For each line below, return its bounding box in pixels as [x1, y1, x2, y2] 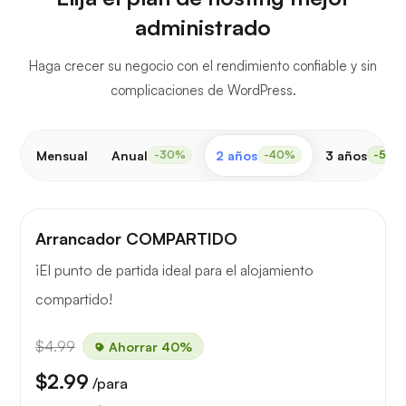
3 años [325, 147, 367, 163]
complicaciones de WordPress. [110, 81, 296, 99]
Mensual [36, 147, 88, 163]
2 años [216, 147, 257, 163]
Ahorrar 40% [105, 338, 192, 354]
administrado [135, 13, 271, 41]
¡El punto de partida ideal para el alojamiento [35, 260, 314, 279]
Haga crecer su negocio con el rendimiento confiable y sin [29, 56, 377, 74]
